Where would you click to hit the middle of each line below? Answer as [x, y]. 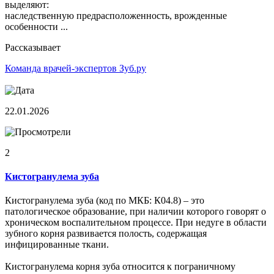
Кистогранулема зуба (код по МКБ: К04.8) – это [105, 201]
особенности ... [36, 26]
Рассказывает [33, 47]
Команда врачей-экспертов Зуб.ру [76, 68]
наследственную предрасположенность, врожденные [116, 15]
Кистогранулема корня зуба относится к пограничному [120, 267]
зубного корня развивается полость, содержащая [106, 234]
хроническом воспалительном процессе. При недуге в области [136, 223]
